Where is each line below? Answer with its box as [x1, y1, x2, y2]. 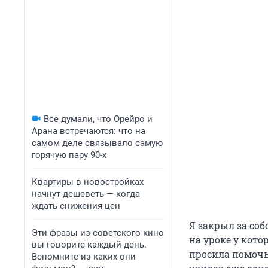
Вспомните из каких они [32, 251, 136, 262]
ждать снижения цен [32, 200, 120, 211]
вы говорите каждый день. [32, 239, 147, 250]
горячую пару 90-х [32, 150, 106, 160]
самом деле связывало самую [32, 138, 163, 148]
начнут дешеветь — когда [32, 188, 140, 199]
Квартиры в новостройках [32, 176, 144, 187]
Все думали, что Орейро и [44, 114, 153, 124]
